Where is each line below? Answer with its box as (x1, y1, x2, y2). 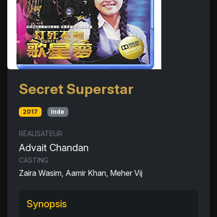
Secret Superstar (19, 80, 134, 97)
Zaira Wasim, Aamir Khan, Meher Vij (19, 168, 142, 178)
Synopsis (27, 198, 67, 210)
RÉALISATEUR (19, 129, 62, 138)
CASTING (19, 156, 48, 165)
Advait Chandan (19, 142, 89, 154)
